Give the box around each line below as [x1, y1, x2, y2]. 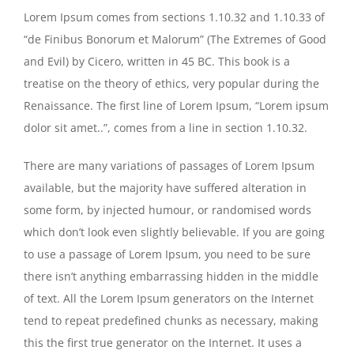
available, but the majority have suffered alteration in [24, 179, 307, 195]
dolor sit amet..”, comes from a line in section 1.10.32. [24, 119, 307, 135]
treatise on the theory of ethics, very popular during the [24, 75, 319, 91]
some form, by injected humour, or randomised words [24, 201, 311, 217]
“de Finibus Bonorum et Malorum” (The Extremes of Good [24, 31, 326, 47]
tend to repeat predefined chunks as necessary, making [24, 312, 318, 328]
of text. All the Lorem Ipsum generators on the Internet [24, 290, 314, 306]
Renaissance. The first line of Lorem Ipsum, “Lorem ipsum [24, 97, 329, 113]
